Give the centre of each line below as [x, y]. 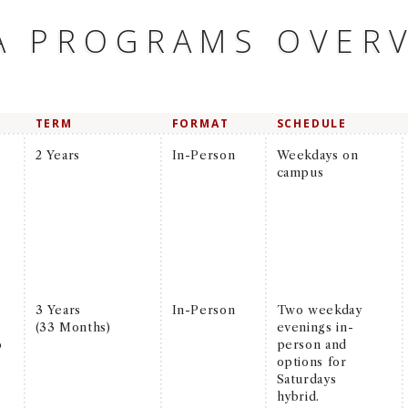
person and [312, 344]
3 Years [58, 309]
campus [300, 172]
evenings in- [315, 326]
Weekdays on [317, 154]
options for [311, 361]
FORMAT [200, 123]
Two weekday [319, 309]
